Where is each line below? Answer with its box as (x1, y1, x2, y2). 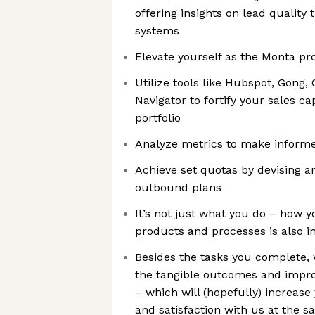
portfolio (135, 111, 181, 124)
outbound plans (135, 181, 221, 194)
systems (135, 24, 179, 37)
